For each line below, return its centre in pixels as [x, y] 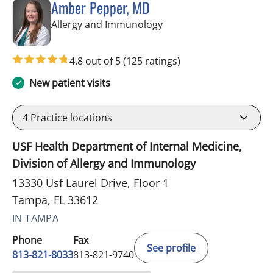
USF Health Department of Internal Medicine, [127, 146]
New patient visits [70, 83]
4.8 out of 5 [96, 61]
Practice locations [70, 117]
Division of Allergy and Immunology [104, 163]
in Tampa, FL [191, 24]
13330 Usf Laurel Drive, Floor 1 [90, 183]
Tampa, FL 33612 [55, 200]
